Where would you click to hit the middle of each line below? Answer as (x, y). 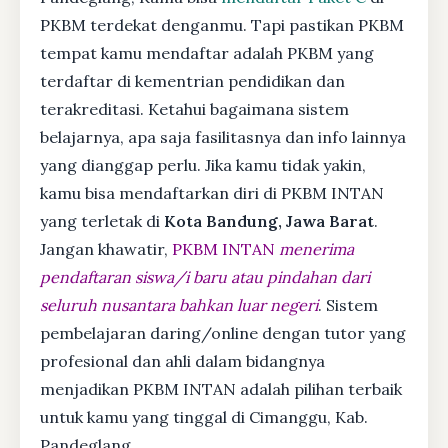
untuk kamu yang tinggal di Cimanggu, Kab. (204, 416)
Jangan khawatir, (106, 248)
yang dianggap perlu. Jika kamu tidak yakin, (203, 164)
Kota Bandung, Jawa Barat (269, 220)
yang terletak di (102, 220)
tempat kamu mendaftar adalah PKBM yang (207, 52)
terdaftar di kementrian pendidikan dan (192, 80)
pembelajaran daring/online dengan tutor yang (223, 332)
